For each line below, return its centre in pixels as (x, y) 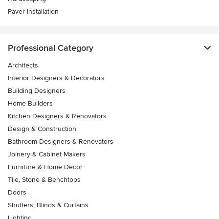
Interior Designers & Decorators (56, 78)
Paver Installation (33, 11)
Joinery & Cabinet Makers (47, 154)
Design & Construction (42, 129)
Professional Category (51, 48)
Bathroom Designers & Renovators (61, 142)
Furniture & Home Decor (45, 167)
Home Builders (30, 103)
